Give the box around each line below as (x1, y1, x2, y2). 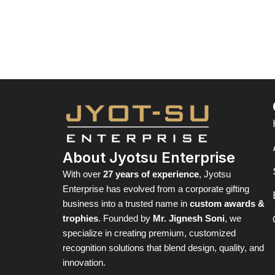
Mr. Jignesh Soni (153, 213, 225, 223)
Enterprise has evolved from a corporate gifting (63, 184, 249, 194)
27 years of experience (103, 169, 199, 179)
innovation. (63, 257, 106, 268)
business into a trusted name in (63, 198, 190, 209)
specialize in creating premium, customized (63, 228, 236, 238)
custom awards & (190, 198, 265, 209)
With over (63, 169, 103, 179)
